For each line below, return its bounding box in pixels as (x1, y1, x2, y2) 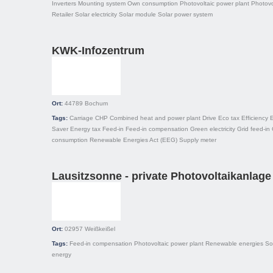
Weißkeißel (85, 225, 115, 232)
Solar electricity (75, 11, 117, 18)
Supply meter (179, 136, 216, 143)
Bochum (85, 100, 108, 107)
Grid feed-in (237, 126, 270, 132)
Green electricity (190, 126, 235, 132)
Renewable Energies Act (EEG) (90, 136, 177, 143)
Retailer (52, 11, 73, 18)
